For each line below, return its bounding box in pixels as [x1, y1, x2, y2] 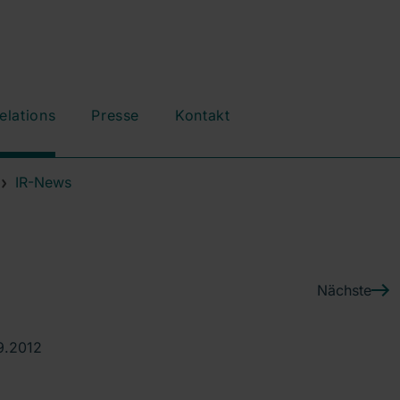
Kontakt [175, 106, 230, 124]
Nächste [317, 280, 371, 299]
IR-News [15, 173, 71, 191]
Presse [91, 106, 140, 124]
